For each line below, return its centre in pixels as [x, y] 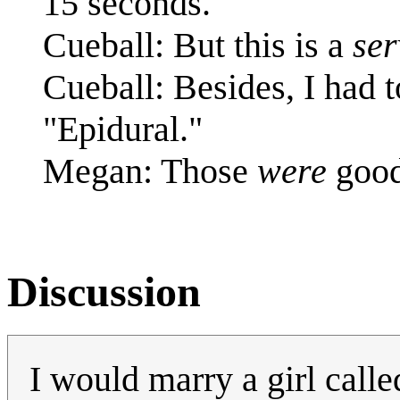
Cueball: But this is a [198, 45]
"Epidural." [123, 129]
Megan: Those [150, 171]
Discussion [104, 291]
